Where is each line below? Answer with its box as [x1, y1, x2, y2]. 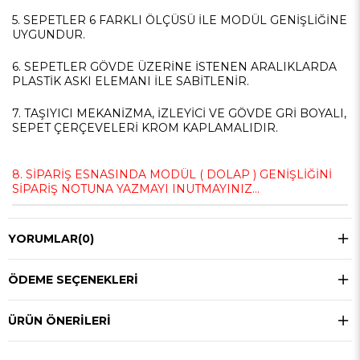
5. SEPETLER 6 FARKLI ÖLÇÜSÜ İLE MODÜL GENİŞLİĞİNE [12, 13, 347, 27]
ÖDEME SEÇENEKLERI [8, 272, 138, 287]
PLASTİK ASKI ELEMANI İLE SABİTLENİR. [12, 74, 249, 88]
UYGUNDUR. [12, 27, 85, 42]
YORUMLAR [8, 231, 78, 246]
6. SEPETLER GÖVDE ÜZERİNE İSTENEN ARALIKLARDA [12, 59, 337, 74]
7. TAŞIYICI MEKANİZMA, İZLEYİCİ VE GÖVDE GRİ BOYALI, [12, 106, 346, 121]
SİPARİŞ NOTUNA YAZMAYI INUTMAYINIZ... [12, 182, 260, 196]
